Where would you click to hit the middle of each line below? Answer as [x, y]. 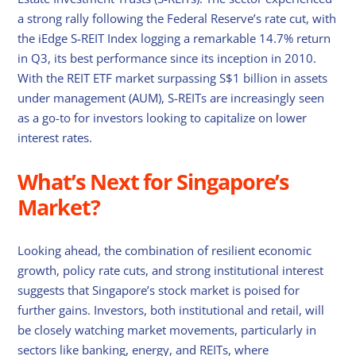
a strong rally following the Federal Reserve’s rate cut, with [177, 18]
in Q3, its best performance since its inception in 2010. [167, 58]
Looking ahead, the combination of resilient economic [165, 251]
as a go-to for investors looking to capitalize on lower [163, 117]
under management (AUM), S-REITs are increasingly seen [171, 97]
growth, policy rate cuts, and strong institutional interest [171, 271]
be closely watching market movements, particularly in [167, 330]
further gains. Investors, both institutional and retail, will [171, 310]
